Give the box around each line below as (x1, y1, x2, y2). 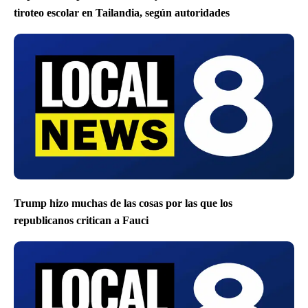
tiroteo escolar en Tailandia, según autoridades (14, 6, 230, 19)
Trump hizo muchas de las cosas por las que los (14, 197, 232, 209)
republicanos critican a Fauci (14, 214, 148, 227)
